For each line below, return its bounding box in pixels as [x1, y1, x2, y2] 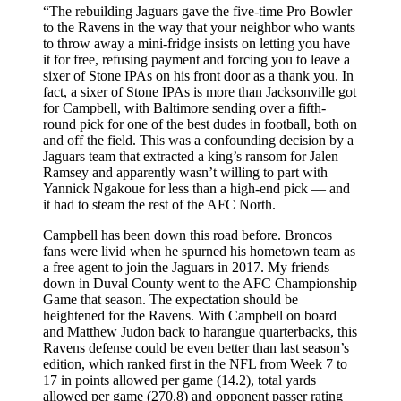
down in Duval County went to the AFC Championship [43, 276, 357, 292]
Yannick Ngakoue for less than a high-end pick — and [43, 181, 350, 197]
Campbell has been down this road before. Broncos [43, 227, 332, 243]
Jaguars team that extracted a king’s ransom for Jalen [43, 149, 338, 165]
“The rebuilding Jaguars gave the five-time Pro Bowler [43, 4, 352, 20]
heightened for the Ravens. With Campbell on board [43, 308, 337, 324]
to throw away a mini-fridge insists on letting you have [43, 36, 350, 52]
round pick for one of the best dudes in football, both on [43, 116, 357, 132]
